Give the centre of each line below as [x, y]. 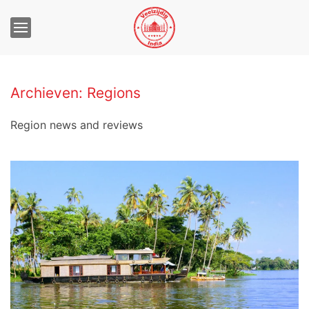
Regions [114, 93]
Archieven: [49, 93]
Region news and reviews [77, 125]
